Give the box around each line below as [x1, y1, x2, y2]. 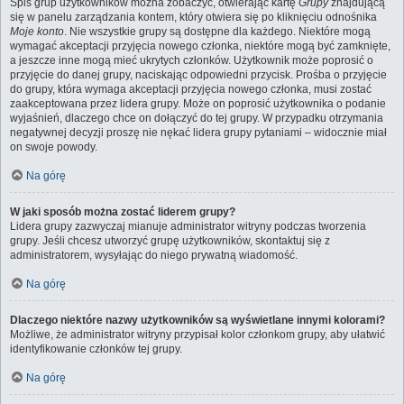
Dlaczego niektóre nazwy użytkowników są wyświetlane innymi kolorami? [10, 314, 385, 326]
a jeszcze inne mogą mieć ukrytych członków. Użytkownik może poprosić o [10, 54, 373, 67]
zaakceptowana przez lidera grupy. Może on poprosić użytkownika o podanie [10, 97, 386, 110]
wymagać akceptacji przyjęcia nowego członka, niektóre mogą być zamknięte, [10, 40, 390, 52]
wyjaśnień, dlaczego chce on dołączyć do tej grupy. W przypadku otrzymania [10, 112, 383, 124]
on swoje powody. [10, 141, 97, 153]
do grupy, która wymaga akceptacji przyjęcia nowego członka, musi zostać [10, 83, 372, 96]
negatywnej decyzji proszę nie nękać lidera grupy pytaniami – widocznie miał [10, 126, 387, 139]
